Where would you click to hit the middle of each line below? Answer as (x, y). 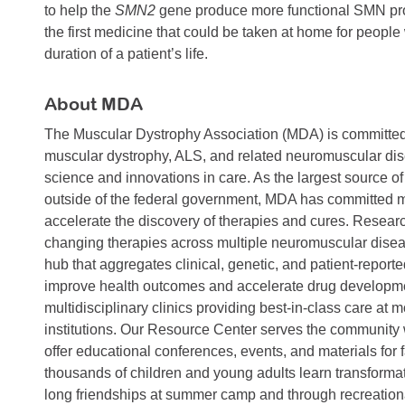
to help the (80, 11)
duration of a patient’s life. (126, 54)
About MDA (94, 104)
